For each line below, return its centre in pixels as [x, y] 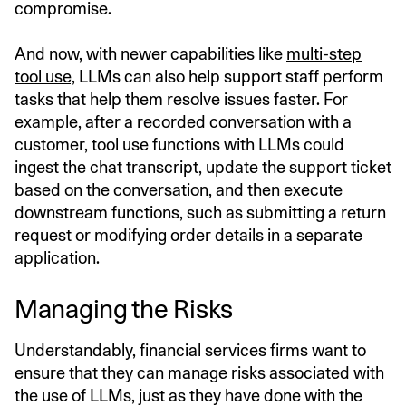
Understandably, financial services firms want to [190, 350]
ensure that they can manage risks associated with [199, 372]
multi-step [324, 53]
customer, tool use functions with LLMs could [179, 144]
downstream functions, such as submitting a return [200, 212]
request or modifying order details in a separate [188, 235]
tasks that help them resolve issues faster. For [181, 99]
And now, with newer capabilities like [150, 53]
